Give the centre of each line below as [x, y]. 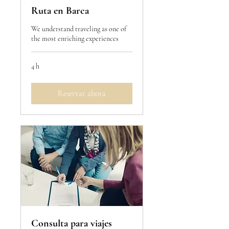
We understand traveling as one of [79, 29]
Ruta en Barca [60, 11]
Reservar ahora [82, 94]
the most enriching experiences [75, 39]
